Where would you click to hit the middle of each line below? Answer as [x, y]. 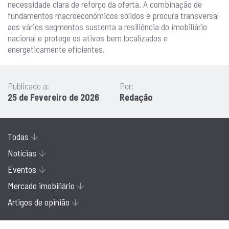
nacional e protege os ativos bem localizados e [88, 38]
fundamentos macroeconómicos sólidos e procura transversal [113, 16]
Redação [136, 97]
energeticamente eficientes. [56, 49]
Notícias [22, 153]
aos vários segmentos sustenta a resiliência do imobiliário [107, 27]
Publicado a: [28, 86]
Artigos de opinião [39, 202]
